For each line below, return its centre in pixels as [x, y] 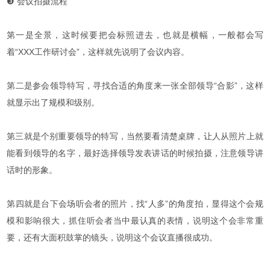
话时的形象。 [32, 170]
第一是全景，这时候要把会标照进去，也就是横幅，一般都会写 [135, 35]
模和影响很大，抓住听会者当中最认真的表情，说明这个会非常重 [135, 220]
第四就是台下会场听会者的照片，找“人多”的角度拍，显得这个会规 [135, 203]
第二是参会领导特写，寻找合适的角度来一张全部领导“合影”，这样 [135, 85]
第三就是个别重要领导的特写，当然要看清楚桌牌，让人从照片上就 [135, 136]
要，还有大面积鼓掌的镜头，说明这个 [79, 237]
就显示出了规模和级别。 [53, 102]
